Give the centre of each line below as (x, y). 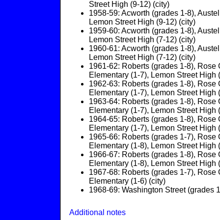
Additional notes (97, 212)
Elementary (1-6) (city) (127, 181)
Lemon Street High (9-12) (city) (142, 22)
